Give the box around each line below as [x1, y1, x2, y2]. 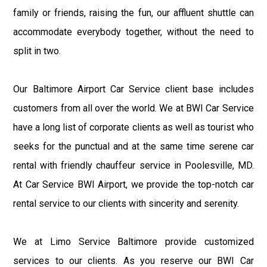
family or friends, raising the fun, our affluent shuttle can [13, 7, 254, 18]
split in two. [13, 45, 61, 57]
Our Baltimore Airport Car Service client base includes [13, 83, 254, 95]
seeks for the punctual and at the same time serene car [13, 140, 254, 152]
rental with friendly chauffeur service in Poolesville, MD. [13, 159, 254, 171]
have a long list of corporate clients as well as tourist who [13, 121, 254, 133]
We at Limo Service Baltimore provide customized [13, 235, 254, 247]
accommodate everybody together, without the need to [13, 26, 254, 38]
